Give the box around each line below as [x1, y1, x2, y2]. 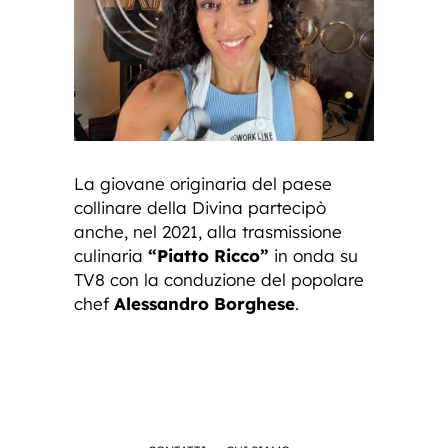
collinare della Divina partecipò [74, 196, 326, 218]
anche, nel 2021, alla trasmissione [74, 220, 342, 242]
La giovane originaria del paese [74, 172, 332, 194]
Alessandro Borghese [114, 292, 295, 314]
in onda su [269, 244, 358, 266]
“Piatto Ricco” [148, 244, 269, 266]
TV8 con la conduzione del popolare [74, 268, 364, 290]
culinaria [74, 244, 148, 266]
